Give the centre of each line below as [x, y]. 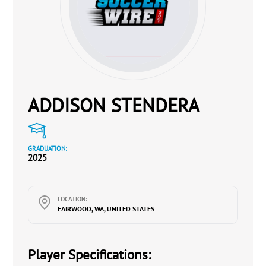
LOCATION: [73, 199]
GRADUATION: [47, 148]
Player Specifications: [90, 254]
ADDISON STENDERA [114, 105]
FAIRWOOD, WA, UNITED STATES [106, 209]
